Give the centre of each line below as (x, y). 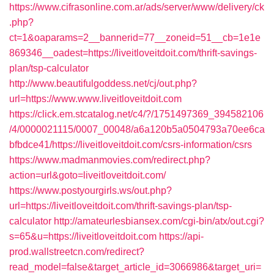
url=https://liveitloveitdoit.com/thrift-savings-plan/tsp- (120, 206)
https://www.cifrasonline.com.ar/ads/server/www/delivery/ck (137, 7)
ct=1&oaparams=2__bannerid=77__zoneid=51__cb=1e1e (135, 38)
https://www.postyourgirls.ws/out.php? (91, 191)
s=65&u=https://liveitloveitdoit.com (83, 236)
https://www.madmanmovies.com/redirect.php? (110, 160)
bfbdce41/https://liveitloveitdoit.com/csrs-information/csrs (131, 145)
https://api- (181, 236)
